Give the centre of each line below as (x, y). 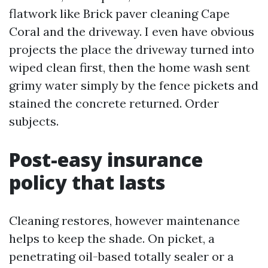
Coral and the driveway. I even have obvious (132, 31)
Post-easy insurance (106, 159)
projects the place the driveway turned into (132, 49)
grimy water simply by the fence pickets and (134, 85)
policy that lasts (87, 182)
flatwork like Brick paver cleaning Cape (119, 13)
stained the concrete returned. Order (114, 103)
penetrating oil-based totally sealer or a (121, 256)
